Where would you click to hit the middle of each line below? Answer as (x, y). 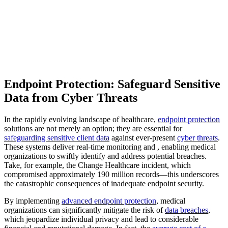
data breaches (187, 210)
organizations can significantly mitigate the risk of (84, 210)
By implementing (33, 201)
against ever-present (143, 138)
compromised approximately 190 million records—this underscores (111, 175)
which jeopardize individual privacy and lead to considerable (101, 219)
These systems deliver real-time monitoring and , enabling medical (110, 147)
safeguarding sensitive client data (57, 138)
